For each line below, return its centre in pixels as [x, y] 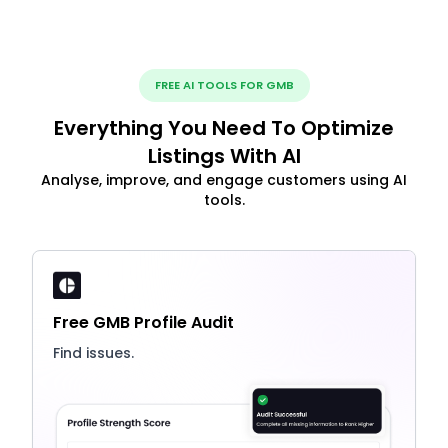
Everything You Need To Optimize [224, 128]
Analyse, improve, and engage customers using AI [224, 180]
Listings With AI [224, 156]
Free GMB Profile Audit [143, 323]
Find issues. [93, 353]
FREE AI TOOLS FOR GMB [224, 85]
